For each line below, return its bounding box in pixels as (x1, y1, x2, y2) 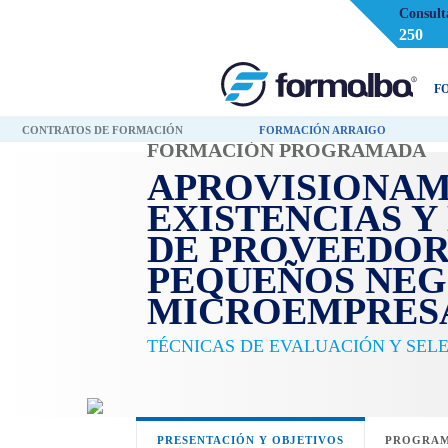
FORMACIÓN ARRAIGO (258, 124, 386, 136)
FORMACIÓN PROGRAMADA (147, 139, 426, 161)
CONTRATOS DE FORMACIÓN (21, 124, 183, 136)
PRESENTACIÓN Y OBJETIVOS (156, 434, 344, 446)
